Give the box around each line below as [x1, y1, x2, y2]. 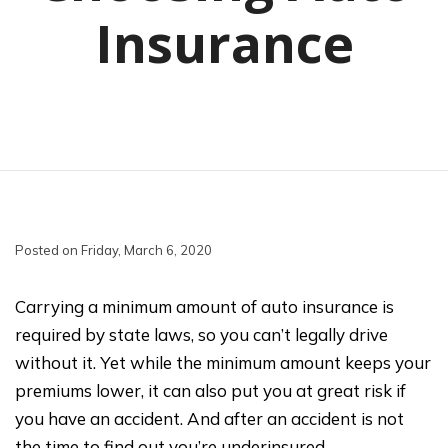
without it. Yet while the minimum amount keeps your [15, 351, 431, 373]
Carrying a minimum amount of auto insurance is [15, 295, 394, 317]
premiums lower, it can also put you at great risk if [15, 379, 406, 401]
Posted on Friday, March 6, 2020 [15, 241, 212, 258]
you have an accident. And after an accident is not [15, 407, 404, 429]
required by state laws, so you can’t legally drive [15, 323, 388, 345]
